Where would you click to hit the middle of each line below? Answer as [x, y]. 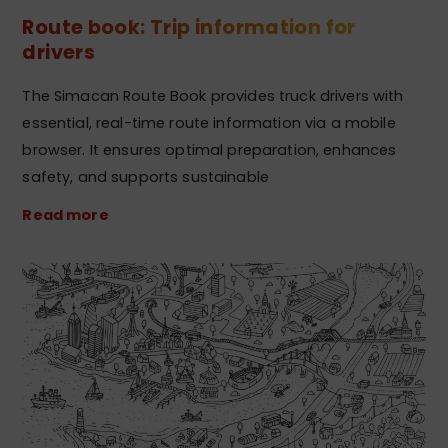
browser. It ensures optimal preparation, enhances [209, 150]
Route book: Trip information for [189, 28]
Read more [65, 215]
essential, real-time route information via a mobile [209, 123]
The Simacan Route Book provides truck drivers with [213, 96]
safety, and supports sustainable [145, 177]
